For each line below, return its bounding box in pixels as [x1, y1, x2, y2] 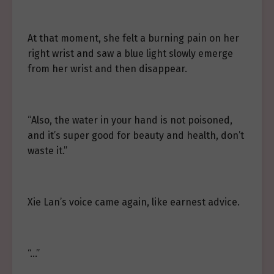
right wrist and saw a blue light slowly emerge [28, 48, 233, 59]
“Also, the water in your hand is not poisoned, [28, 114, 232, 126]
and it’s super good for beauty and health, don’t [28, 130, 244, 141]
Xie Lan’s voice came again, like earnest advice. [28, 196, 240, 208]
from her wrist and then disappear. [28, 63, 187, 75]
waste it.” [28, 145, 67, 157]
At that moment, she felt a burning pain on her [28, 32, 239, 44]
